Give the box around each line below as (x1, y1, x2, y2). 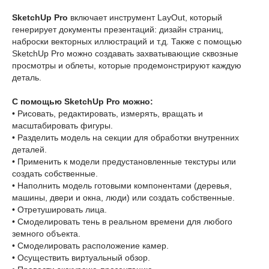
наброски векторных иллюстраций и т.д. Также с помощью (12, 37, 242, 47)
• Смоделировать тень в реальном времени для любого (12, 217, 232, 227)
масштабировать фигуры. (12, 121, 113, 131)
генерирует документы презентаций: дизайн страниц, (12, 25, 223, 35)
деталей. (12, 145, 47, 155)
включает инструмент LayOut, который (68, 13, 222, 23)
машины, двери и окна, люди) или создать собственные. (12, 193, 235, 203)
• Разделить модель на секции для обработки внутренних (12, 133, 239, 143)
